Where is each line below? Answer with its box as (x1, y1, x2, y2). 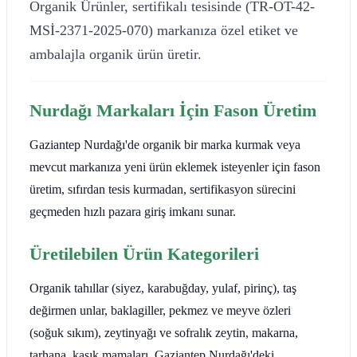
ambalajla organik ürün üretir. (29, 45, 202, 62)
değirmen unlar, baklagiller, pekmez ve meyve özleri (29, 303, 291, 317)
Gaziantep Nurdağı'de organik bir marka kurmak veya (29, 137, 300, 151)
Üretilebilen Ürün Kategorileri (29, 243, 259, 264)
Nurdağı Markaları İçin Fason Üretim (29, 100, 316, 120)
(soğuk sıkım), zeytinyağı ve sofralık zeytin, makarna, (29, 325, 298, 339)
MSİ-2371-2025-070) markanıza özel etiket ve (29, 22, 298, 38)
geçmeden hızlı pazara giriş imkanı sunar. (29, 204, 236, 218)
